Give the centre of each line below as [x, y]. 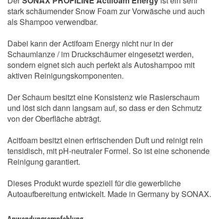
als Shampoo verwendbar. [53, 22]
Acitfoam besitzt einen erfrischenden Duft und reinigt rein [105, 140]
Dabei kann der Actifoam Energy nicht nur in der [90, 43]
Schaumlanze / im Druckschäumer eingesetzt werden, [100, 54]
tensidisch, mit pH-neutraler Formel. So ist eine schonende [109, 151]
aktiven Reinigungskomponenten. [66, 76]
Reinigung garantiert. [44, 162]
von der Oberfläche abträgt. [54, 119]
